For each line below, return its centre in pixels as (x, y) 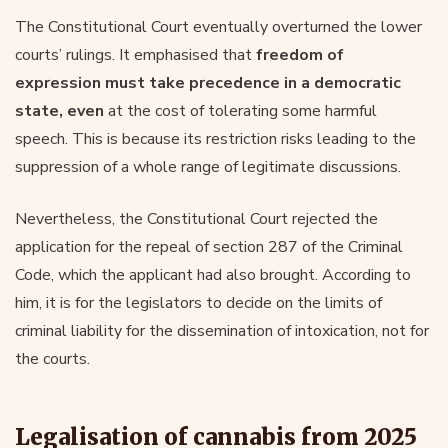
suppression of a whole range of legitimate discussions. (208, 166)
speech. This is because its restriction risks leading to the (215, 138)
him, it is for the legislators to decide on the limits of (198, 302)
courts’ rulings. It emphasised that (135, 54)
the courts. (52, 358)
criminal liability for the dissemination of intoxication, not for (222, 330)
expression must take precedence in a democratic (208, 82)
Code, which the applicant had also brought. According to (213, 274)
